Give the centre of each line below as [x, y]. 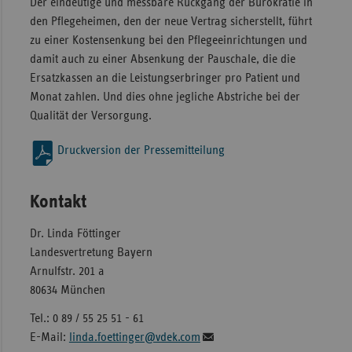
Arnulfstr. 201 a [67, 271]
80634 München [67, 290]
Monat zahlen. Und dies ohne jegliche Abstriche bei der [165, 97]
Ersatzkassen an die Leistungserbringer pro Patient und [165, 78]
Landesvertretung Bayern [91, 253]
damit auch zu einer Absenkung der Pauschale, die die [162, 59]
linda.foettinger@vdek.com [134, 337]
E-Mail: [49, 337]
